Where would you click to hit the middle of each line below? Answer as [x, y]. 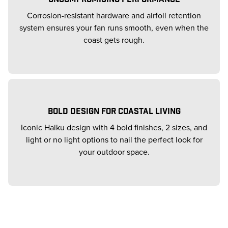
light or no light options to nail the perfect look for [114, 140]
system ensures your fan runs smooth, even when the [114, 28]
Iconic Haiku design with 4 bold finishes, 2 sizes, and [114, 128]
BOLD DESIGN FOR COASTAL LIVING [114, 111]
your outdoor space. [114, 152]
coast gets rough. [114, 40]
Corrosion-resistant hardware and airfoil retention [114, 16]
